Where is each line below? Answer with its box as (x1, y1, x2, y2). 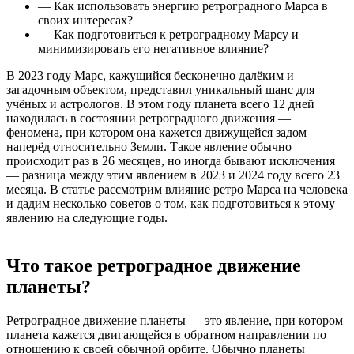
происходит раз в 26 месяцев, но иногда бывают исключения (6, 153, 335, 168)
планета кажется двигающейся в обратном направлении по (6, 327, 326, 341)
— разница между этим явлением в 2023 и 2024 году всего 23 (6, 168, 340, 182)
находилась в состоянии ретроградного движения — (6, 111, 291, 125)
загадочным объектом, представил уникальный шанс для (6, 82, 314, 96)
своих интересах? (38, 13, 133, 27)
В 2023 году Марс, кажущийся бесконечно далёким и (6, 68, 294, 82)
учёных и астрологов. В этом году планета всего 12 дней (6, 96, 314, 111)
